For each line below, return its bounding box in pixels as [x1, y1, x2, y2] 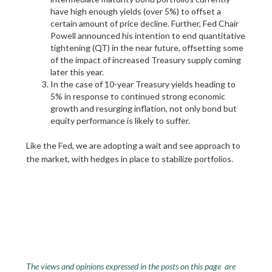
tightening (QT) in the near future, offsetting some [50, 42, 243, 53]
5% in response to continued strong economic [50, 91, 225, 101]
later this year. [50, 67, 104, 77]
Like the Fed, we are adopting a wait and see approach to [25, 140, 240, 151]
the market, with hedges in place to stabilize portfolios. [25, 154, 233, 164]
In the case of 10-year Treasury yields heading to [50, 79, 236, 89]
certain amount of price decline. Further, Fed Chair [50, 18, 239, 29]
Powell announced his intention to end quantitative [50, 30, 245, 41]
